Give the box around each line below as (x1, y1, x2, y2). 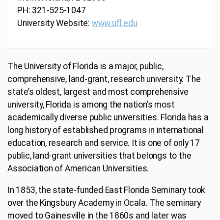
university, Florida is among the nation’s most (7, 100, 175, 110)
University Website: (17, 18, 92, 28)
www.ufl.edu (91, 18, 137, 28)
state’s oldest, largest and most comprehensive (7, 87, 189, 97)
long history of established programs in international (7, 125, 204, 136)
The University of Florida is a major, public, (7, 61, 164, 72)
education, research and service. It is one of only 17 (7, 138, 200, 148)
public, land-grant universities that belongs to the (7, 151, 192, 161)
